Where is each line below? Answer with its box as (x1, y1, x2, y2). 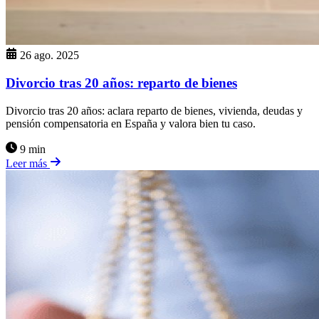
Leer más (6, 157, 50, 169)
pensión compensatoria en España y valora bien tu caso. (6, 117, 256, 130)
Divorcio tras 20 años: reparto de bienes (6, 75, 237, 90)
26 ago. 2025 (20, 49, 79, 62)
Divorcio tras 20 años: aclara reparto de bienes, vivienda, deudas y (6, 104, 303, 117)
